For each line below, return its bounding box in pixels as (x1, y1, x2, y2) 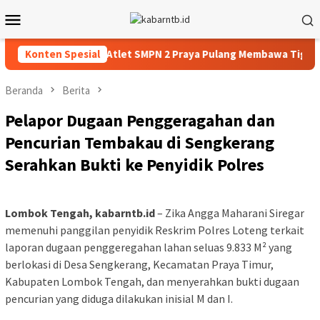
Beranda (5, 84, 43, 97)
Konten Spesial (25, 47, 100, 61)
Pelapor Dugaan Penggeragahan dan (5, 109, 275, 132)
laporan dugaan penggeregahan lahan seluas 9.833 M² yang (5, 240, 292, 255)
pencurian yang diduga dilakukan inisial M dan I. (5, 291, 233, 306)
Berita (62, 84, 90, 97)
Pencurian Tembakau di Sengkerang (5, 131, 274, 154)
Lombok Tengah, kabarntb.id (5, 206, 155, 221)
